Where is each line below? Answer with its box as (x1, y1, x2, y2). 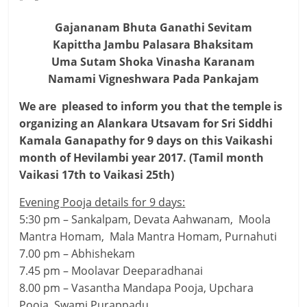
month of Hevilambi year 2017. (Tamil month (19, 149, 265, 165)
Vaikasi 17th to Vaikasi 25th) (19, 167, 175, 182)
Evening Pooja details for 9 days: (19, 194, 186, 210)
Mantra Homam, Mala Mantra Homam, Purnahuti (19, 228, 278, 244)
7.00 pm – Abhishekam (19, 245, 136, 261)
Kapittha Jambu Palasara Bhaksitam (53, 36, 254, 52)
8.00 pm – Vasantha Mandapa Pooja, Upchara (19, 280, 254, 295)
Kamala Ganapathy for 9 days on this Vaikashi (19, 132, 273, 148)
